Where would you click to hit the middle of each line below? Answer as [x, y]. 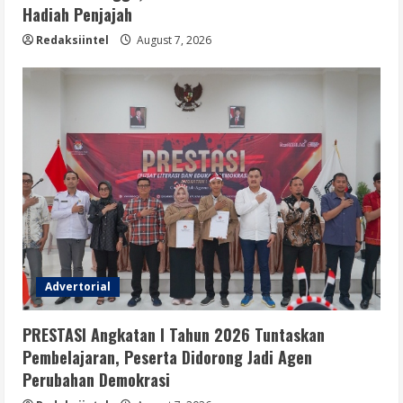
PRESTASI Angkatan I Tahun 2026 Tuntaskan [174, 335]
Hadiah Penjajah [77, 15]
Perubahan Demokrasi [96, 380]
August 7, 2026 [173, 40]
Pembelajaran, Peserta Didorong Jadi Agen [167, 358]
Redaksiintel [72, 40]
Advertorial [78, 287]
